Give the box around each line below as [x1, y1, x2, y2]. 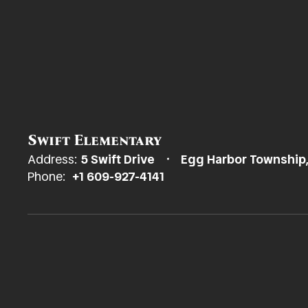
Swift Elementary [27, 130, 162, 149]
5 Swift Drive [81, 149, 155, 168]
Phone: [27, 166, 66, 186]
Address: [27, 149, 78, 168]
